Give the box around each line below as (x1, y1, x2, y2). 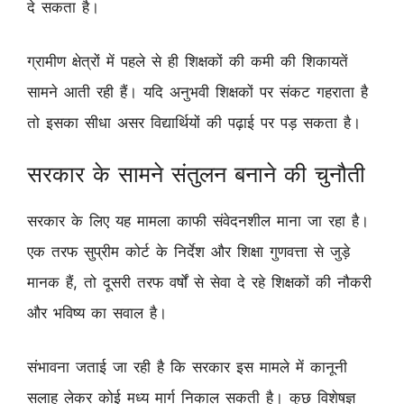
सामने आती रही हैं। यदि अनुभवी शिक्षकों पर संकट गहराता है (27, 82, 368, 101)
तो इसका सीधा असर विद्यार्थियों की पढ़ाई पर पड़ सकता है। (27, 113, 361, 132)
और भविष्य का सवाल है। (27, 304, 167, 323)
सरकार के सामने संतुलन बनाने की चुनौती (27, 161, 365, 188)
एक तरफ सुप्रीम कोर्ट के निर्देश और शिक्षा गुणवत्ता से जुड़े (27, 243, 350, 262)
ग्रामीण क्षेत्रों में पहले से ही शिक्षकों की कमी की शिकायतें (27, 51, 348, 70)
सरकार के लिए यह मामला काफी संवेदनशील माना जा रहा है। (27, 212, 369, 231)
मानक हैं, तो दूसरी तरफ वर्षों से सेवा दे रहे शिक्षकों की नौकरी (27, 273, 372, 292)
